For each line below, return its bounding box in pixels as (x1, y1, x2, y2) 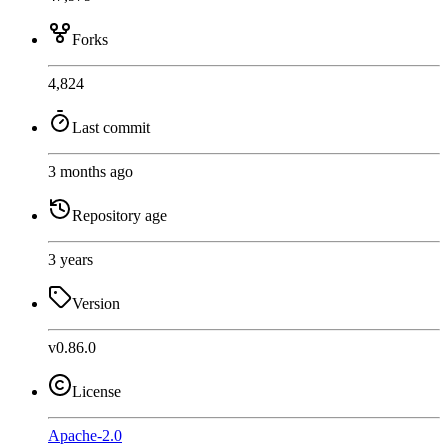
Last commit (72, 119, 150, 137)
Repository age (72, 207, 167, 225)
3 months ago (48, 163, 133, 181)
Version (72, 295, 120, 313)
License (72, 383, 121, 401)
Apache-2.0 (48, 427, 122, 445)
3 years (48, 251, 93, 269)
